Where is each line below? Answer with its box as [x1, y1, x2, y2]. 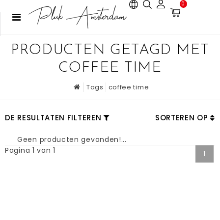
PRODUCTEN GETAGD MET [10, 43, 209, 58]
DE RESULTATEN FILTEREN [5, 112, 102, 123]
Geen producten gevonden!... [17, 135, 127, 144]
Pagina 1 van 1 [5, 145, 55, 155]
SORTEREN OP [155, 112, 211, 123]
